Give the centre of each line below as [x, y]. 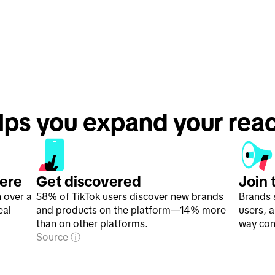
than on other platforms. [92, 223]
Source [53, 237]
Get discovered [88, 181]
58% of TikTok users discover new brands [130, 196]
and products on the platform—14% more [131, 210]
